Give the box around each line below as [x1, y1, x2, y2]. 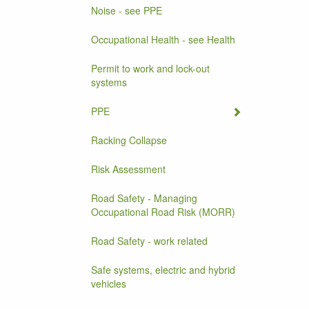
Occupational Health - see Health [91, 32, 235, 46]
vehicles [91, 277, 126, 290]
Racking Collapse [91, 133, 167, 147]
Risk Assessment [91, 162, 166, 176]
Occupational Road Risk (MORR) [91, 205, 235, 219]
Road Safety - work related [91, 234, 208, 248]
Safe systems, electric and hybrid [91, 263, 235, 277]
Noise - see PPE [91, 3, 162, 17]
